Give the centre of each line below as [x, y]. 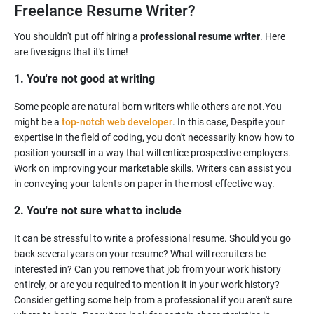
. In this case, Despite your [228, 122]
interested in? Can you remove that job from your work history [148, 269]
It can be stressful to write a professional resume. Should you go [152, 238]
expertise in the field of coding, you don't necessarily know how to [154, 137]
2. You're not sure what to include [98, 211]
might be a [38, 122]
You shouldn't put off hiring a [77, 36]
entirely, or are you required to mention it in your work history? [147, 285]
